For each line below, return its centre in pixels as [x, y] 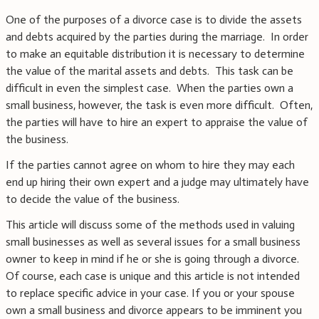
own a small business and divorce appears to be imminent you [154, 310]
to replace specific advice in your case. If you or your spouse [150, 293]
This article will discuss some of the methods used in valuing [150, 225]
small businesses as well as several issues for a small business [153, 242]
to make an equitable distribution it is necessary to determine [155, 54]
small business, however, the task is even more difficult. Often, [159, 105]
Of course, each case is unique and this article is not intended [153, 276]
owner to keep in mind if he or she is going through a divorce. [154, 259]
